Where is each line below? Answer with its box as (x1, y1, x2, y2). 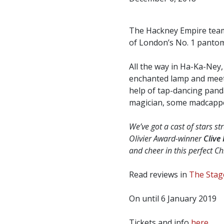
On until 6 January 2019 (128, 192, 216, 204)
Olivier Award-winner (128, 132, 203, 144)
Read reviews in (128, 168, 189, 180)
